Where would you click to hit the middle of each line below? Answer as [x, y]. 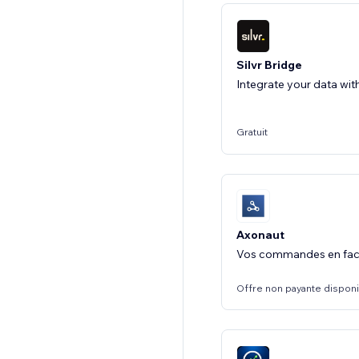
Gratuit [252, 132]
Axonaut [260, 235]
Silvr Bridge [269, 65]
